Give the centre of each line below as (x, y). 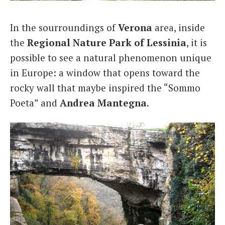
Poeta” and (35, 102)
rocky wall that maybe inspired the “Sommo (105, 87)
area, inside (179, 27)
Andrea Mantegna (103, 102)
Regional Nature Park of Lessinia (107, 42)
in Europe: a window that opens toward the (105, 72)
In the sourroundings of (64, 27)
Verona (135, 27)
